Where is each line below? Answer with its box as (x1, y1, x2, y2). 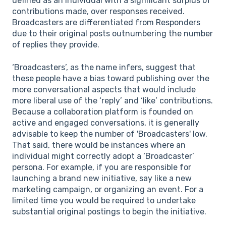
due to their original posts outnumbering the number (12, 29, 213, 39)
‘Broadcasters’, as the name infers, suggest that (12, 62, 196, 72)
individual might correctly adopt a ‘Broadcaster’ (12, 151, 194, 161)
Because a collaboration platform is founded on (12, 106, 193, 117)
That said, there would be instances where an (12, 140, 186, 150)
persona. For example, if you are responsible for (12, 162, 191, 172)
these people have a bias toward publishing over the (12, 73, 209, 83)
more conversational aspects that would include (12, 84, 196, 94)
